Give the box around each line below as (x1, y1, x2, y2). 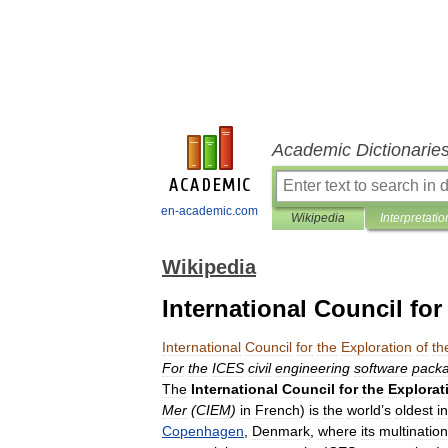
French (255, 402, 300, 418)
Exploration (341, 339, 412, 355)
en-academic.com (161, 204, 258, 218)
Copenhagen (162, 423, 244, 439)
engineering (275, 360, 350, 376)
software (354, 360, 408, 376)
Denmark (252, 423, 310, 439)
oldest (395, 402, 433, 418)
